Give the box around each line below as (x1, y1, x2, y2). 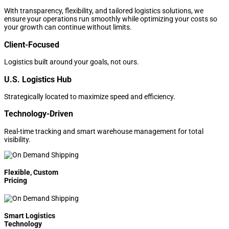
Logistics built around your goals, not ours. (4, 58, 139, 66)
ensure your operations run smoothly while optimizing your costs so (4, 15, 217, 24)
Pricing (4, 176, 27, 185)
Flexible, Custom (4, 168, 58, 177)
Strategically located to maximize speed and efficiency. (4, 92, 175, 101)
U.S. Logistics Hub (4, 74, 72, 84)
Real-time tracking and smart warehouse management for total (4, 127, 203, 135)
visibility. (4, 135, 31, 144)
